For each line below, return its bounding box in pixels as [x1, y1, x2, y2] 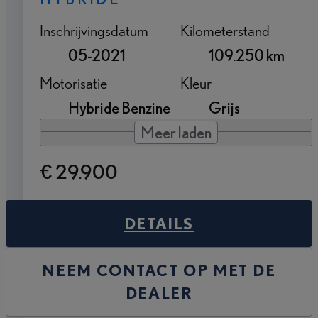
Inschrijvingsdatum [40, 20, 148, 40]
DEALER [125, 283, 193, 302]
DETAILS [124, 213, 194, 233]
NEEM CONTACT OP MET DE [42, 260, 276, 280]
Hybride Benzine [68, 97, 170, 117]
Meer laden [141, 122, 212, 142]
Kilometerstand [180, 20, 270, 40]
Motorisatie [40, 72, 107, 92]
